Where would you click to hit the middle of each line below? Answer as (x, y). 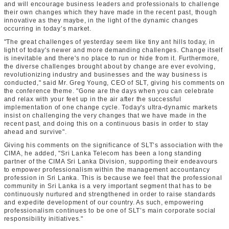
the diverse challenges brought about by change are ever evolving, (110, 66)
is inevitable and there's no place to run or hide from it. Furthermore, (112, 58)
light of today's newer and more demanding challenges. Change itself (113, 50)
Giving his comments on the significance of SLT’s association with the (113, 145)
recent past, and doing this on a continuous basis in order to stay (106, 124)
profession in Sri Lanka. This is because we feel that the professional (113, 178)
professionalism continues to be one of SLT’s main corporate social (110, 211)
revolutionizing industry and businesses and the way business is (106, 75)
